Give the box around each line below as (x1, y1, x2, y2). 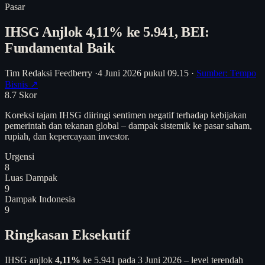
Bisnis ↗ (5, 79, 38, 89)
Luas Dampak (5, 172, 57, 183)
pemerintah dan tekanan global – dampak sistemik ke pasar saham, (5, 120, 252, 131)
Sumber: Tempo (196, 67, 256, 78)
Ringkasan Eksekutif (5, 227, 130, 243)
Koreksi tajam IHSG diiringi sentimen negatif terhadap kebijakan (5, 109, 247, 120)
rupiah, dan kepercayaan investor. (5, 131, 130, 141)
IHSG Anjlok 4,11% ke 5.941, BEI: (5, 24, 209, 40)
